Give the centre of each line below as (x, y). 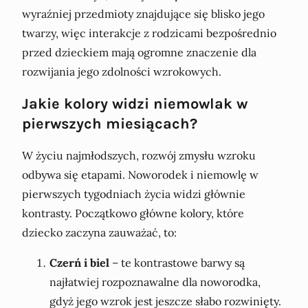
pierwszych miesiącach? (110, 123)
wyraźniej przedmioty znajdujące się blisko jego (143, 13)
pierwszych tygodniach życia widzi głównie (134, 194)
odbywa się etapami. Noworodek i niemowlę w (140, 174)
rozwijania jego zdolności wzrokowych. (122, 71)
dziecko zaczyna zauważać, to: (99, 232)
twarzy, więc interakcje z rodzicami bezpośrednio (149, 33)
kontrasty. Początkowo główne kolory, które (133, 213)
